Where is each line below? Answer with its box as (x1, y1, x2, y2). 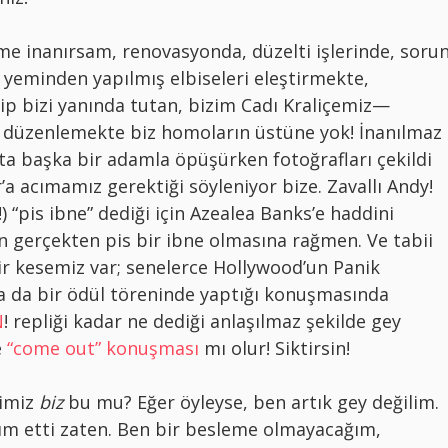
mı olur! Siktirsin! (199, 336, 350, 361)
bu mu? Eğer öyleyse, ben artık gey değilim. (63, 390, 439, 415)
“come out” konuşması (7, 336, 199, 361)
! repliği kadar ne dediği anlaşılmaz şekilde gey (4, 309, 401, 334)
